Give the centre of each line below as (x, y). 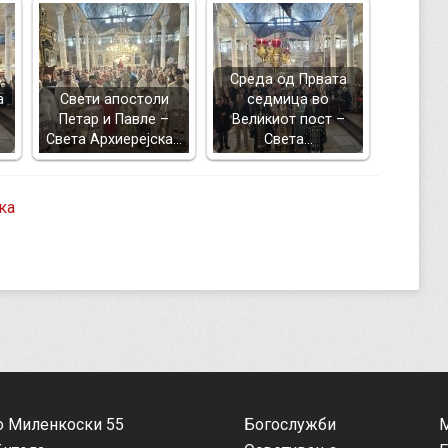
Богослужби (290, 424)
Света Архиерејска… (114, 139)
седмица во (288, 99)
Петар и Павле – (114, 119)
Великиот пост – (288, 119)
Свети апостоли (114, 99)
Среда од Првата (288, 79)
